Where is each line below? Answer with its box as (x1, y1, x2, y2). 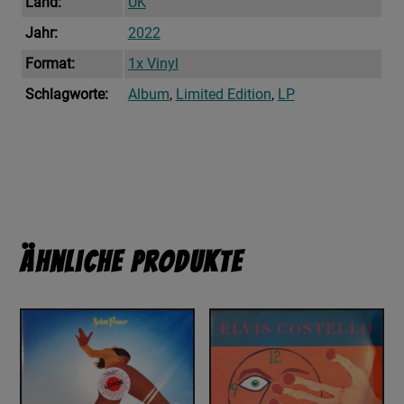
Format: (24, 55, 75, 73)
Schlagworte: (24, 86, 108, 104)
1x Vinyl (127, 55, 179, 73)
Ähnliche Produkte (20, 247, 243, 279)
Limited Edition (175, 86, 271, 104)
